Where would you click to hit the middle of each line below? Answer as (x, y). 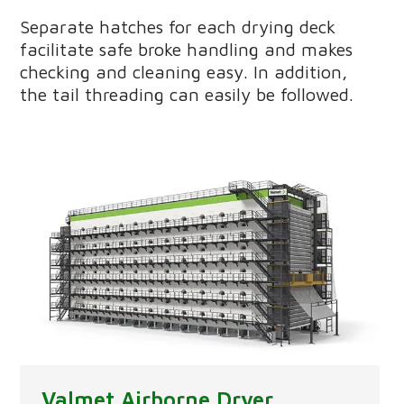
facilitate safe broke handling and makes (186, 49)
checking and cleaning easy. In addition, (183, 71)
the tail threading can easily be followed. (186, 94)
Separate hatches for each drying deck (177, 26)
